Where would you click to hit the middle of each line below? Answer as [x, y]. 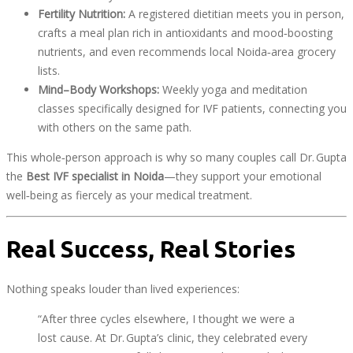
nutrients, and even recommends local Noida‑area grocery [187, 51]
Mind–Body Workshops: [98, 89]
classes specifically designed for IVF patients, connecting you [192, 108]
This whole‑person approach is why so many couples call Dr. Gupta [176, 157]
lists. [49, 70]
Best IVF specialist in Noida [95, 176]
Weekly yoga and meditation [233, 89]
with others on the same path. [115, 127]
